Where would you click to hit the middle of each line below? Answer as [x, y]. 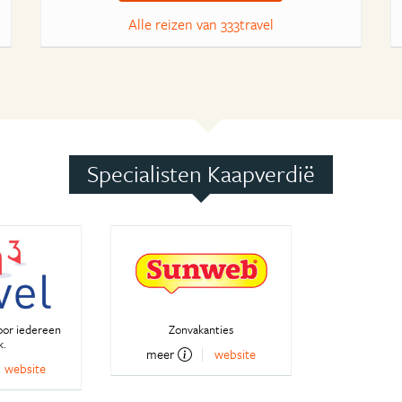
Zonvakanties [201, 330]
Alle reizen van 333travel [201, 25]
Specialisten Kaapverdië [201, 173]
